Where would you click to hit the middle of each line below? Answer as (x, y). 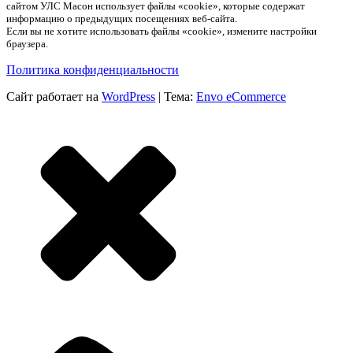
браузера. (27, 43)
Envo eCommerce (241, 96)
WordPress (128, 96)
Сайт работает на (54, 96)
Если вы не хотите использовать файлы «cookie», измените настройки (162, 31)
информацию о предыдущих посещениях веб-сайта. (122, 18)
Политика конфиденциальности (93, 69)
